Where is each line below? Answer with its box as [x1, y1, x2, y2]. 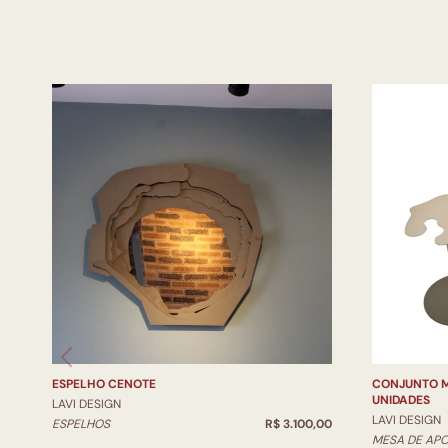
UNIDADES [372, 392, 430, 408]
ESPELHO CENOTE [52, 376, 156, 392]
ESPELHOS [52, 416, 110, 432]
